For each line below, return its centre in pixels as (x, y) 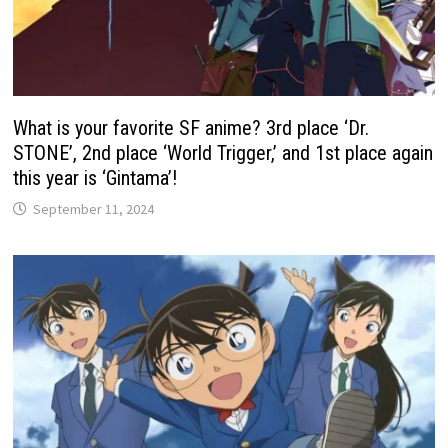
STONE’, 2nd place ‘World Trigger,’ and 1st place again (223, 152)
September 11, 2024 (94, 208)
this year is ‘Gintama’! (95, 177)
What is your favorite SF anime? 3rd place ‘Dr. (191, 127)
